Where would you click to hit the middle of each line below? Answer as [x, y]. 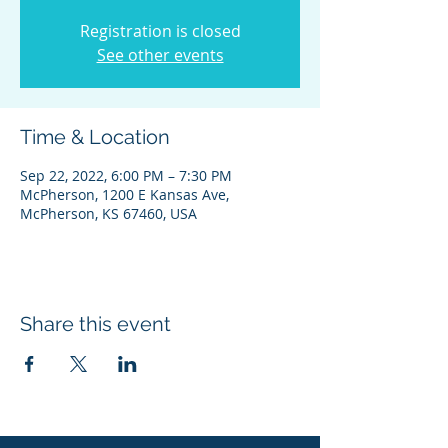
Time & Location [95, 137]
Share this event [95, 324]
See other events [160, 55]
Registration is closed [160, 31]
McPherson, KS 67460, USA [108, 213]
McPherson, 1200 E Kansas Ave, [124, 194]
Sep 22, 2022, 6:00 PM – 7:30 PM [126, 175]
